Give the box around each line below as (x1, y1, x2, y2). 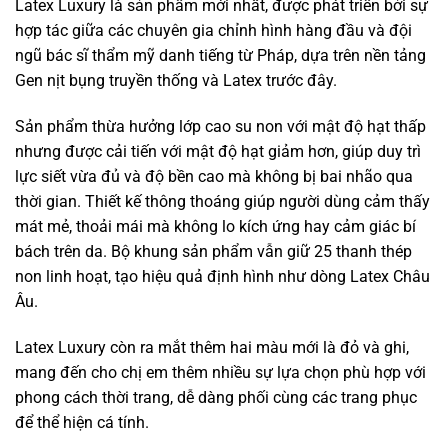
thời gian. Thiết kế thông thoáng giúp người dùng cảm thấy (15, 192, 430, 212)
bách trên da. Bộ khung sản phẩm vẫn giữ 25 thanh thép (15, 242, 412, 262)
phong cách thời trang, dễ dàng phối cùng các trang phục (15, 387, 417, 407)
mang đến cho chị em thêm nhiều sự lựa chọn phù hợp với (15, 362, 426, 382)
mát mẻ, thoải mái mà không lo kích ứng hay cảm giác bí (15, 217, 416, 237)
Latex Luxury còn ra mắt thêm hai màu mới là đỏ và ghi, (15, 337, 409, 357)
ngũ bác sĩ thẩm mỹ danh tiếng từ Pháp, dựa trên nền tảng (15, 46, 426, 66)
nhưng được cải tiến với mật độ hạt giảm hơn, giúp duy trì (15, 142, 421, 162)
